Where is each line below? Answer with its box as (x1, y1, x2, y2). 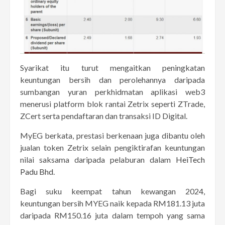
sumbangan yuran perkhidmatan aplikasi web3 (20, 86, 205, 96)
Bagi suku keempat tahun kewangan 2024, (20, 186, 205, 196)
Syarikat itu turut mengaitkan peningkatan (20, 62, 205, 72)
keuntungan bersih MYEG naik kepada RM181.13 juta (20, 198, 205, 208)
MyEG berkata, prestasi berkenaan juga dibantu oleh (20, 130, 205, 140)
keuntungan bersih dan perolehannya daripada (20, 74, 205, 84)
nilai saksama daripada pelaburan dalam (20, 154, 176, 164)
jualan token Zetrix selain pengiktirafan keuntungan (20, 142, 205, 152)
